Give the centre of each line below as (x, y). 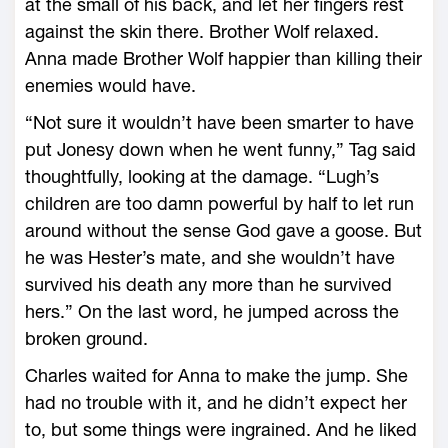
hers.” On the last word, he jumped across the (212, 311)
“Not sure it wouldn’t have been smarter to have (219, 122)
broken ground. (86, 338)
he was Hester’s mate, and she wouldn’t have (210, 257)
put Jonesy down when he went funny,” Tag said (220, 149)
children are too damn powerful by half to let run (219, 203)
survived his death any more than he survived (208, 284)
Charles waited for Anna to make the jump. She (216, 375)
